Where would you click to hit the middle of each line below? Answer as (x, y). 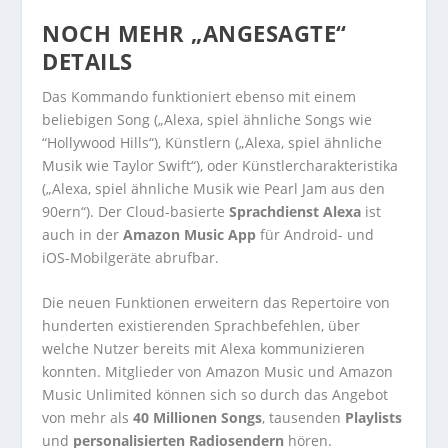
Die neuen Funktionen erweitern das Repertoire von (216, 303)
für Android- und (315, 234)
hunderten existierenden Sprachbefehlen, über (201, 326)
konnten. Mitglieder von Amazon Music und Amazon (218, 372)
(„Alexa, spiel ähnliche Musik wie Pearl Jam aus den (214, 188)
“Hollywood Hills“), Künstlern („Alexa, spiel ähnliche (212, 142)
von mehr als (88, 418)
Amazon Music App (190, 234)
